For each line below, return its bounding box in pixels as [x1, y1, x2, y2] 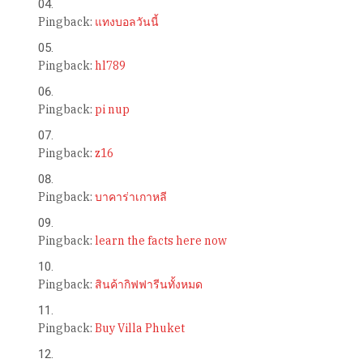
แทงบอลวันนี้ [94, 15, 159, 30]
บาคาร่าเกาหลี [94, 190, 167, 205]
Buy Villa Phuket [94, 321, 185, 336]
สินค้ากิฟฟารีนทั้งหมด [94, 277, 203, 293]
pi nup [94, 102, 130, 117]
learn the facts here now [94, 233, 227, 249]
